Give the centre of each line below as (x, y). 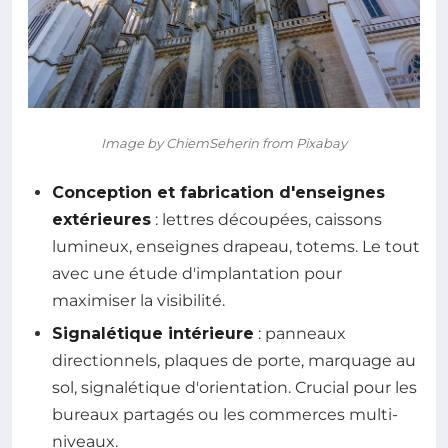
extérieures (101, 220)
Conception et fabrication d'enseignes (218, 193)
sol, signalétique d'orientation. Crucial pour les (234, 388)
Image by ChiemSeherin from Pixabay (224, 143)
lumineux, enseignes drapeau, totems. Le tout (236, 247)
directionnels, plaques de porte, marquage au (234, 361)
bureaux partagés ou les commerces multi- (225, 415)
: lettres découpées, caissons (266, 220)
